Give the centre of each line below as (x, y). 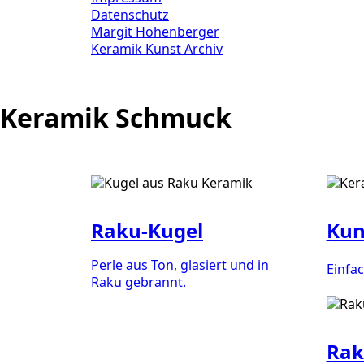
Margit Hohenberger (155, 31)
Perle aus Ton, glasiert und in (180, 265)
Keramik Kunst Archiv (157, 48)
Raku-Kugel (147, 230)
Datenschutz (130, 14)
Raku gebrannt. (139, 282)
